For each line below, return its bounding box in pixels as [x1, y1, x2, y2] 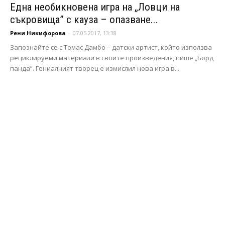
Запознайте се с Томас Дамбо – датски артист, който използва [10, 43, 212, 52]
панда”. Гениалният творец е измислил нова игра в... [10, 64, 179, 73]
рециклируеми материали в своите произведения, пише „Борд [10, 53, 213, 63]
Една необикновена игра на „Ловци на [10, 1, 180, 14]
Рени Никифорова [10, 29, 66, 37]
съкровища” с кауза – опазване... [10, 14, 158, 26]
